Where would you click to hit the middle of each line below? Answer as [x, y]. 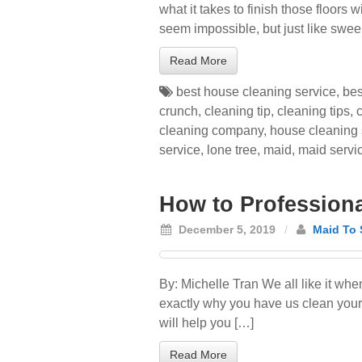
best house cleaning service [256, 92]
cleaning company [211, 130]
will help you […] [206, 323]
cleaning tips [314, 111]
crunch [179, 111]
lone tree [232, 150]
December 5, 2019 [225, 229]
